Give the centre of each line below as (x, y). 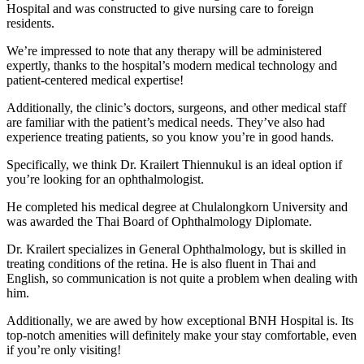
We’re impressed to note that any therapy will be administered (164, 51)
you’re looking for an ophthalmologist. (105, 180)
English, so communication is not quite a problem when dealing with (182, 279)
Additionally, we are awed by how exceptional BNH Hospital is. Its (180, 321)
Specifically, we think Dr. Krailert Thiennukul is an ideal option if (174, 165)
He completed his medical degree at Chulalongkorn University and (177, 207)
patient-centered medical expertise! (95, 80)
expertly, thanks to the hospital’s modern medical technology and (172, 66)
